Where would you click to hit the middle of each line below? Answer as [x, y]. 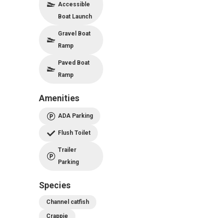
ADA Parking [75, 116]
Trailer [67, 150]
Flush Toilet [74, 133]
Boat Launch [75, 16]
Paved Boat [74, 63]
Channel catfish [68, 202]
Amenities [59, 98]
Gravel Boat [74, 33]
